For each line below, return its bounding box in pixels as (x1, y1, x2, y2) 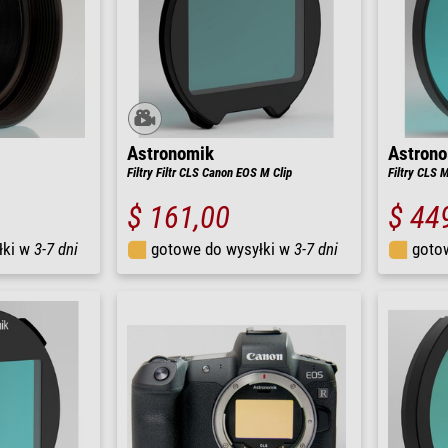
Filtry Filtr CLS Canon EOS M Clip (127, 165, 292, 181)
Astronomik (127, 143, 214, 166)
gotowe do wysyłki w (151, 239, 294, 260)
